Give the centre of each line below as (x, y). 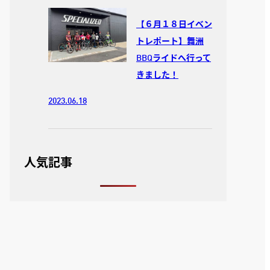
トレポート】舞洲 (170, 42)
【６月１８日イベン (174, 25)
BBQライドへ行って (174, 58)
